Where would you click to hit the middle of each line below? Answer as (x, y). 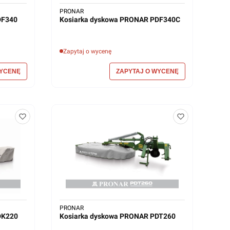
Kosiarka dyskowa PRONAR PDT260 (118, 216)
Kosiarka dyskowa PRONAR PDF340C (120, 19)
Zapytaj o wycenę (87, 51)
